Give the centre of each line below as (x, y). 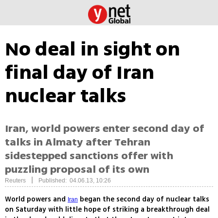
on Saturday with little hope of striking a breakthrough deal (107, 210)
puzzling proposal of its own (77, 170)
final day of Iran (80, 73)
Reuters (15, 181)
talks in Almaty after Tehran (78, 142)
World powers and (36, 200)
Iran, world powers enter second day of (105, 129)
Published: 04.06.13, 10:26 (75, 181)
